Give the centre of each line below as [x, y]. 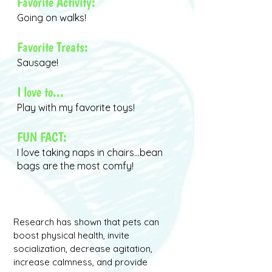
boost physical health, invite [71, 235]
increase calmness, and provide [80, 262]
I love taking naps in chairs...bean [90, 152]
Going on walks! [52, 18]
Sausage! [38, 63]
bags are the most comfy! [75, 166]
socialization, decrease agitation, [83, 249]
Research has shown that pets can [86, 222]
